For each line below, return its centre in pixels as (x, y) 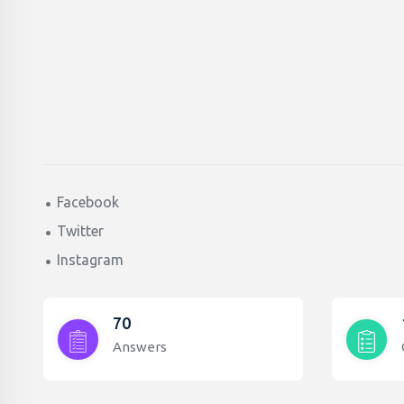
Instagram (90, 260)
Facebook (88, 202)
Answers (140, 347)
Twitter (80, 231)
